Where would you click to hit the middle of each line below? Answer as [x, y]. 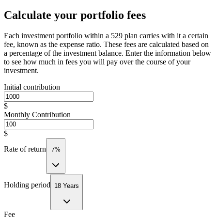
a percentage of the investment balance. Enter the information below [108, 53]
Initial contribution [32, 87]
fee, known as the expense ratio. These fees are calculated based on [106, 44]
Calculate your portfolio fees [75, 15]
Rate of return [25, 149]
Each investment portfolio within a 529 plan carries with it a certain [106, 35]
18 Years [67, 186]
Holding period [27, 185]
